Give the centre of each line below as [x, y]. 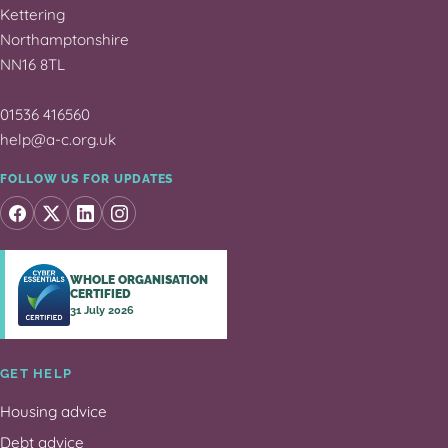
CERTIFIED [100, 293]
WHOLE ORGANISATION [138, 279]
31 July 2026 [101, 309]
